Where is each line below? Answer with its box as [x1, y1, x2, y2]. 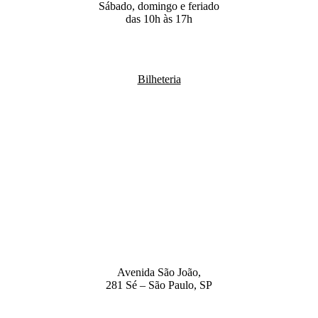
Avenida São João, [117, 266, 201, 279]
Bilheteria [137, 72, 181, 85]
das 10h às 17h [126, 13, 192, 26]
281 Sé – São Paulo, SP [106, 279, 212, 292]
